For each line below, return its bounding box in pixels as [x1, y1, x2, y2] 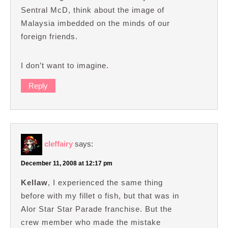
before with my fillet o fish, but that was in [21, 191, 179, 200]
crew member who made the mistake [21, 217, 161, 226]
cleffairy [44, 139, 73, 149]
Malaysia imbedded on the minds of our [21, 19, 170, 28]
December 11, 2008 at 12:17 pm [21, 159, 112, 167]
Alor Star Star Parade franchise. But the [21, 204, 172, 213]
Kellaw [21, 178, 48, 187]
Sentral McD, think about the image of [21, 6, 164, 15]
